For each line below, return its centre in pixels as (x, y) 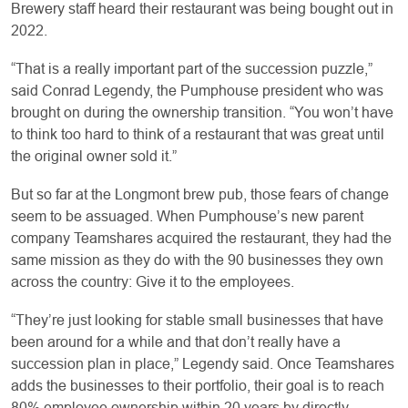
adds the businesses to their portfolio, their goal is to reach (198, 385)
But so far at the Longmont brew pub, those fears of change (200, 194)
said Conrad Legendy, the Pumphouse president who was (197, 90)
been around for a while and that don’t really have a (176, 342)
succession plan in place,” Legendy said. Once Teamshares (203, 363)
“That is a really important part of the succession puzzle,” (192, 68)
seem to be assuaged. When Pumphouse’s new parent (187, 216)
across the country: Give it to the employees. (153, 281)
